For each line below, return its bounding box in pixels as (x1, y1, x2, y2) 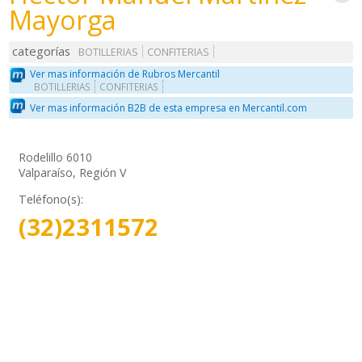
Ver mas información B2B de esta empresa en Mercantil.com (30, 101, 308, 116)
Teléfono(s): (19, 191, 84, 207)
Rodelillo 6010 (19, 149, 93, 165)
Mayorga (9, 2, 117, 38)
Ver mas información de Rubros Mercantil (30, 66, 221, 81)
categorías (12, 43, 71, 60)
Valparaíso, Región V (19, 164, 127, 180)
